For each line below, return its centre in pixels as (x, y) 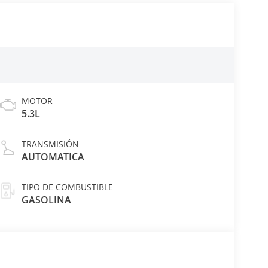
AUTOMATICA (53, 157)
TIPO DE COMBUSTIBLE (67, 187)
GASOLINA (46, 200)
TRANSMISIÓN (50, 144)
